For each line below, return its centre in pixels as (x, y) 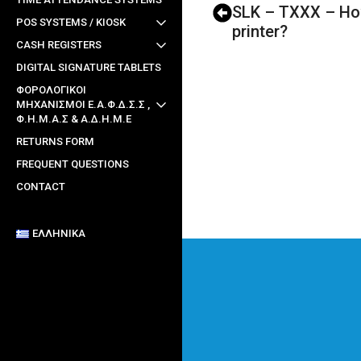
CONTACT (41, 187)
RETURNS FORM (55, 142)
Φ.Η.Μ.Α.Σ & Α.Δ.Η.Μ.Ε (74, 119)
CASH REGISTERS (59, 45)
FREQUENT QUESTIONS (73, 164)
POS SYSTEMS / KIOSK (71, 23)
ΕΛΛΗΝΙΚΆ (58, 234)
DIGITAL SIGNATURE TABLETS (89, 68)
